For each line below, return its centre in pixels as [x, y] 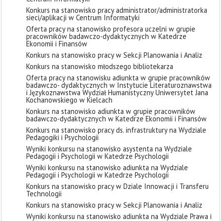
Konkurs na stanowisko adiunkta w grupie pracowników [111, 111]
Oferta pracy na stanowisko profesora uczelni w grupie [111, 29]
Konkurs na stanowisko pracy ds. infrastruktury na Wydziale [116, 130]
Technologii [44, 194]
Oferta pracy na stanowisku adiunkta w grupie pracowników [118, 78]
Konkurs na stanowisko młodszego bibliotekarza [100, 66]
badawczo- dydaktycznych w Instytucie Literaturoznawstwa [119, 85]
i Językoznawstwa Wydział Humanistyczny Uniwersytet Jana [117, 92]
